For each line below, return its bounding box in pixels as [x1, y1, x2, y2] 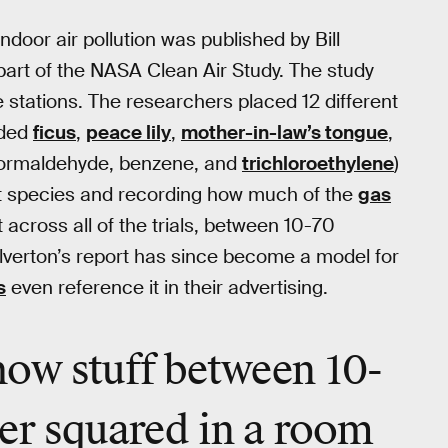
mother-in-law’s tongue [181, 120, 388, 146]
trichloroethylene [242, 151, 394, 177]
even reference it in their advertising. [6, 275, 328, 301]
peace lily [86, 120, 171, 146]
